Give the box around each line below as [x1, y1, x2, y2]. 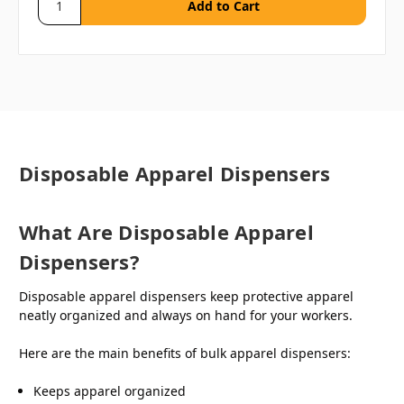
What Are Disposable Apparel [19, 217, 314, 245]
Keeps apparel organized [33, 381, 187, 399]
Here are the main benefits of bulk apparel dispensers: [19, 344, 351, 362]
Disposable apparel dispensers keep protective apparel [19, 287, 353, 305]
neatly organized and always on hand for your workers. [19, 306, 353, 324]
